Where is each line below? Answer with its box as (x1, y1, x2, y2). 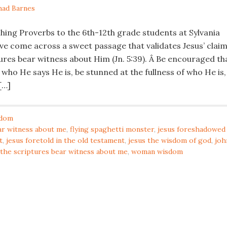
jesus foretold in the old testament (6, 136, 125, 145)
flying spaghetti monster (70, 125, 154, 134)
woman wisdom (131, 147, 183, 156)
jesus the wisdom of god (128, 136, 211, 145)
